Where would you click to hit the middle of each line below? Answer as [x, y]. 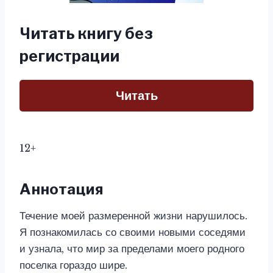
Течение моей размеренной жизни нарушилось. [133, 216]
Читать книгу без [86, 34]
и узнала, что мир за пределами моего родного [132, 249]
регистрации [69, 56]
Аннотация [62, 189]
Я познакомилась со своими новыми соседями [133, 232]
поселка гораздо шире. [73, 265]
